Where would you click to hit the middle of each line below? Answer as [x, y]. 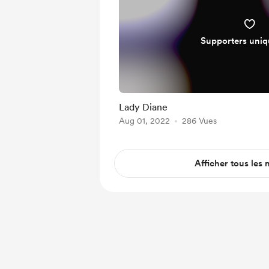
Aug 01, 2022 [144, 121]
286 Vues [199, 121]
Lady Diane [143, 107]
